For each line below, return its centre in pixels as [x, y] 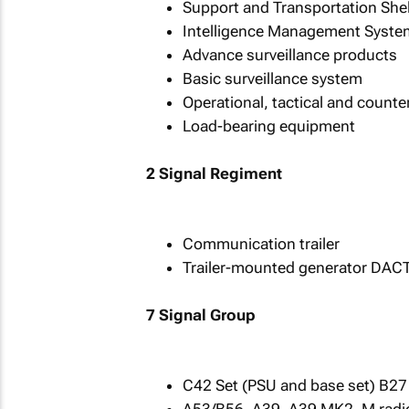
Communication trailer [261, 244]
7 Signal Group [200, 315]
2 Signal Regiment [214, 173]
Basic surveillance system [272, 79]
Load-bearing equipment [268, 126]
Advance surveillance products [289, 55]
